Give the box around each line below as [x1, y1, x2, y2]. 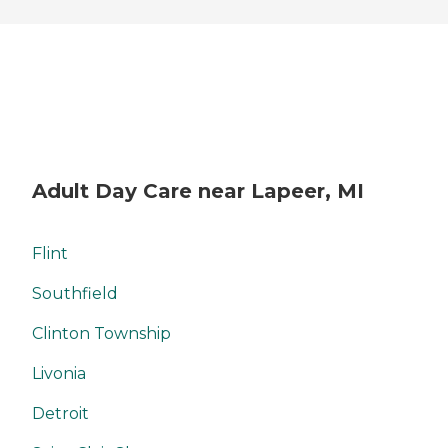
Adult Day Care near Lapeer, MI [32, 178, 364, 203]
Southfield [32, 283, 118, 303]
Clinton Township [32, 323, 171, 343]
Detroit [32, 403, 89, 423]
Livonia [32, 363, 86, 383]
